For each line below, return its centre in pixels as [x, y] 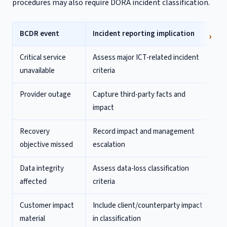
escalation [109, 145]
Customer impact [47, 205]
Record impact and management [144, 131]
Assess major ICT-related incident [146, 58]
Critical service [43, 58]
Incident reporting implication [144, 34]
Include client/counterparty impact [148, 205]
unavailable [37, 71]
